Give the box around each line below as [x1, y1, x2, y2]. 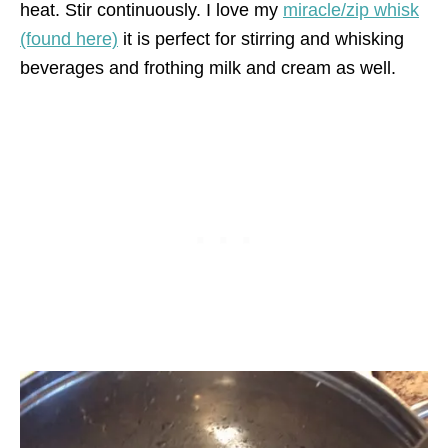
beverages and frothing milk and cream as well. [20, 57, 396, 78]
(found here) [20, 28, 118, 49]
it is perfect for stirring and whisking [118, 28, 404, 49]
